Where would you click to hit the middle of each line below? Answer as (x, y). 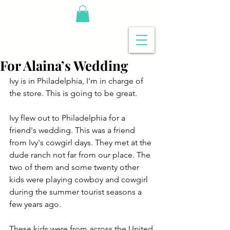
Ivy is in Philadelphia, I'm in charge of (77, 81)
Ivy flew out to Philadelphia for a (68, 118)
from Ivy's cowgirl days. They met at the (81, 143)
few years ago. (35, 204)
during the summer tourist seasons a (76, 192)
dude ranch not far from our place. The (81, 155)
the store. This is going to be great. (73, 93)
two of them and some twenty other (75, 167)
